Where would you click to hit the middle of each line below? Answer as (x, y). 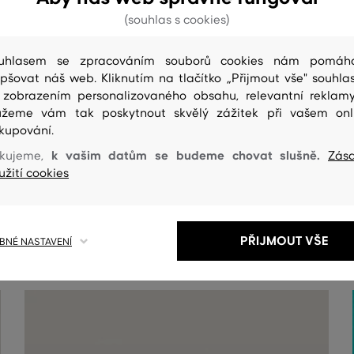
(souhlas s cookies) (177, 20)
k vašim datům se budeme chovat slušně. (189, 156)
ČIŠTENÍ (35, 181)
